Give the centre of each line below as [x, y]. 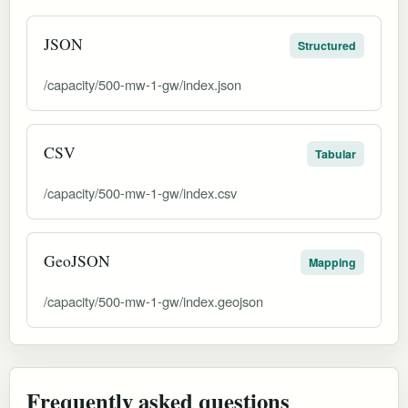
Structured [327, 45]
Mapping [332, 262]
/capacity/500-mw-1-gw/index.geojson [153, 301]
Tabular [336, 153]
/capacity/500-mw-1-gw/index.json [143, 84]
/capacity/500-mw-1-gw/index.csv [140, 192]
